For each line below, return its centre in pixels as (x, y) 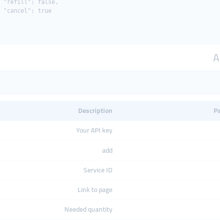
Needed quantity (88, 209)
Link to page (95, 190)
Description (95, 110)
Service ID (98, 170)
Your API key (94, 130)
